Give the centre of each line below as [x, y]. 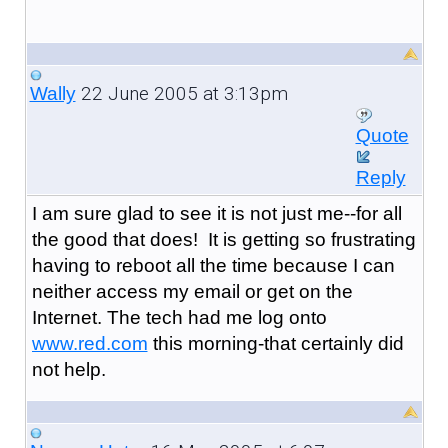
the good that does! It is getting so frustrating [223, 239]
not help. [68, 369]
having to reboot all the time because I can [213, 265]
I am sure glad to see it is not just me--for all [216, 213]
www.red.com [89, 343]
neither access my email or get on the [192, 291]
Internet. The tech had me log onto [179, 317]
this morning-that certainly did [275, 343]
